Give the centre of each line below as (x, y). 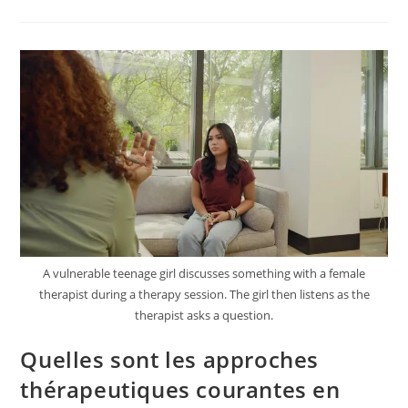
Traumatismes (201, 68)
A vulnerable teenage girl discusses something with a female (204, 273)
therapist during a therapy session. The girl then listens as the (204, 294)
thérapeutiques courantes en (180, 389)
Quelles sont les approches (170, 359)
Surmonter (189, 43)
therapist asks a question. (204, 315)
